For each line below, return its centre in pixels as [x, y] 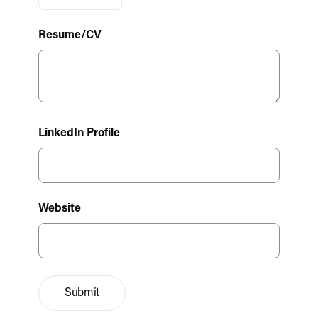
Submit [82, 293]
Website [60, 209]
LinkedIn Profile [79, 133]
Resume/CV [70, 35]
